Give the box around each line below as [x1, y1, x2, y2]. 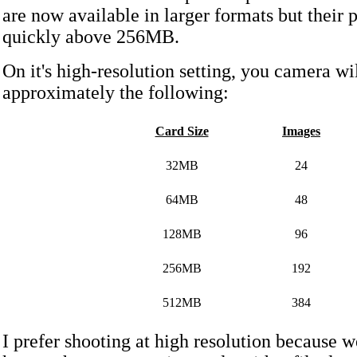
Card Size [155, 124, 209, 138]
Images [282, 124, 320, 138]
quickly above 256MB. [2, 26, 179, 47]
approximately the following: [2, 82, 233, 103]
